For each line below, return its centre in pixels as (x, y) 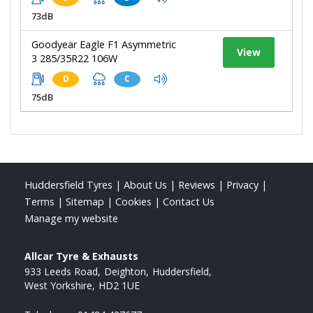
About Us (145, 184)
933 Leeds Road (61, 271)
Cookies (133, 201)
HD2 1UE (119, 285)
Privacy (242, 184)
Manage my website (71, 218)
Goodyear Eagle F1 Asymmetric (104, 44)
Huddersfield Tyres (68, 184)
